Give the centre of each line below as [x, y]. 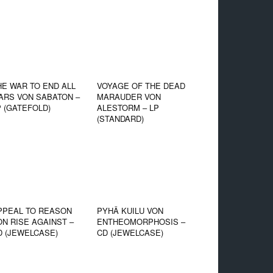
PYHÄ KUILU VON [130, 211]
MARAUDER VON [129, 97]
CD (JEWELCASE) [130, 233]
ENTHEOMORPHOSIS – [141, 222]
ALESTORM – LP [128, 108]
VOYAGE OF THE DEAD [141, 86]
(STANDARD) [120, 119]
